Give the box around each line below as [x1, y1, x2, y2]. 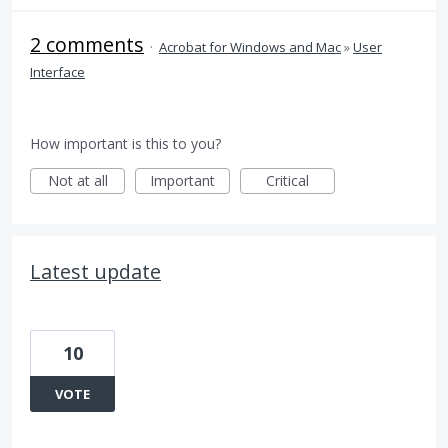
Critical [266, 171, 309, 190]
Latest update [30, 258, 161, 285]
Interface [30, 63, 85, 81]
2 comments [30, 31, 144, 58]
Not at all [47, 171, 108, 190]
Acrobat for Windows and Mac [159, 38, 341, 56]
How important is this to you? [30, 134, 221, 153]
